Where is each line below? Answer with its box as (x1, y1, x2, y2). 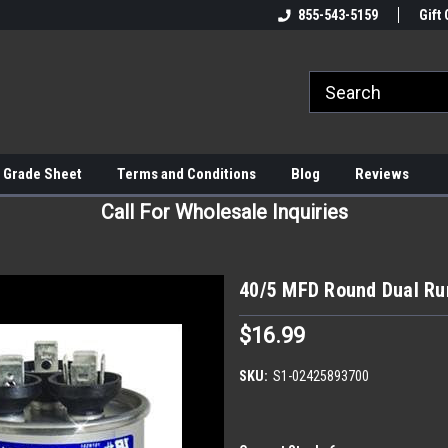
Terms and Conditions (117, 165, 256, 183)
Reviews (355, 165, 409, 183)
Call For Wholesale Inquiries (100, 200, 348, 224)
